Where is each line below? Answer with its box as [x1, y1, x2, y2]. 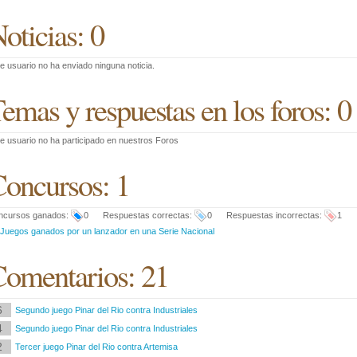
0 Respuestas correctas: [84, 210, 194, 220]
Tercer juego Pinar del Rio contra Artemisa [15, 342, 178, 352]
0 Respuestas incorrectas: [207, 210, 324, 220]
